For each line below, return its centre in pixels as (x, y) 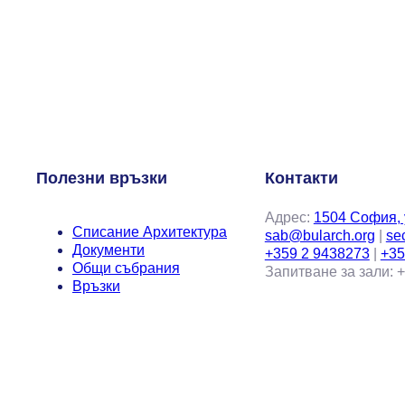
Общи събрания (126, 268)
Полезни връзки (102, 178)
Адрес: (289, 218)
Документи (108, 250)
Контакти (301, 178)
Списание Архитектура (150, 231)
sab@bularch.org (320, 236)
